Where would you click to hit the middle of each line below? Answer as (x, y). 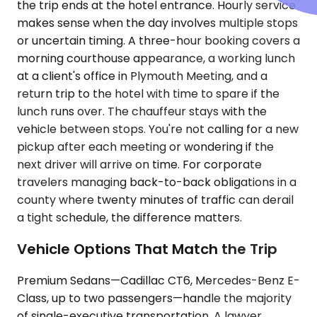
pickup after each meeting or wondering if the (145, 147)
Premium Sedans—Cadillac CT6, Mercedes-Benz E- (158, 280)
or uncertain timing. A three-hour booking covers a (158, 41)
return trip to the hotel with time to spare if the (148, 94)
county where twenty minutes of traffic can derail (155, 200)
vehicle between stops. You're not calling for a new (158, 129)
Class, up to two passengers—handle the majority (154, 298)
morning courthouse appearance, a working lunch (156, 59)
